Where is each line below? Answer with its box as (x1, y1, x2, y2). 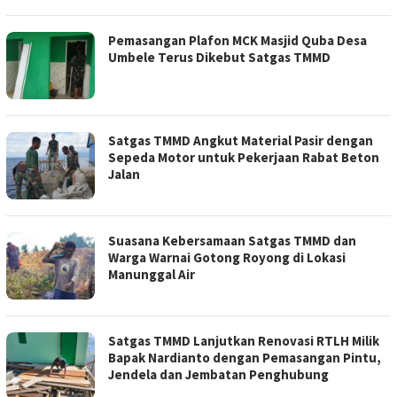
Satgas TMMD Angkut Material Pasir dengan (108, 132, 373, 150)
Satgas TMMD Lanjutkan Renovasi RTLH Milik (108, 332, 379, 350)
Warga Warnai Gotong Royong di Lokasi (108, 249, 346, 267)
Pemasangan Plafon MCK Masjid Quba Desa (108, 32, 367, 50)
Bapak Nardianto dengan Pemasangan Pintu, (108, 349, 381, 367)
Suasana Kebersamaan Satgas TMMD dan (108, 232, 356, 250)
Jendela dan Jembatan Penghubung (108, 366, 329, 384)
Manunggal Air (108, 266, 195, 284)
